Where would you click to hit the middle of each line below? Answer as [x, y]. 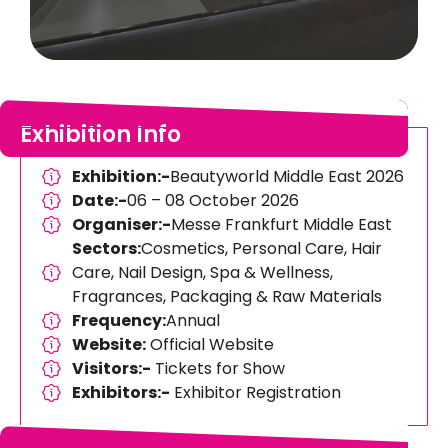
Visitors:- [112, 368]
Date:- [100, 200]
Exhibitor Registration [256, 392]
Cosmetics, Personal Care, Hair [262, 248]
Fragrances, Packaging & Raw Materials [227, 296]
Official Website [210, 344]
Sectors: [107, 248]
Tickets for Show [218, 368]
